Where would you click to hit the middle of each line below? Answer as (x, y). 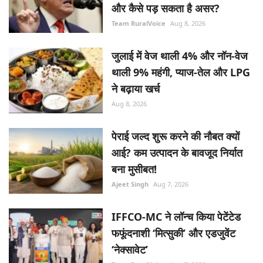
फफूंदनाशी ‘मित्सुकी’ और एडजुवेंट (173, 226)
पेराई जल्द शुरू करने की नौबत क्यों (176, 129)
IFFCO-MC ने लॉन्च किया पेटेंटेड (176, 209)
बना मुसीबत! (134, 162)
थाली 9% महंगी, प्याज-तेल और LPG (181, 65)
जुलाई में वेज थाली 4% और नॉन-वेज (180, 48)
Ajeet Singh (130, 177)
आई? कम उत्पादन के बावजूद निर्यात (177, 145)
